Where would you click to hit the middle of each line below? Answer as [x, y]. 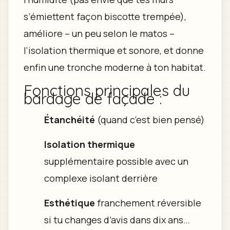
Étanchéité [69, 119]
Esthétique [69, 203]
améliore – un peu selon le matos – [99, 33]
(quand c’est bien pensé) [150, 119]
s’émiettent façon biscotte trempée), [105, 16]
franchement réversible [148, 203]
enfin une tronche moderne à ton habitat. [114, 67]
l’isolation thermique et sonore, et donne [113, 50]
